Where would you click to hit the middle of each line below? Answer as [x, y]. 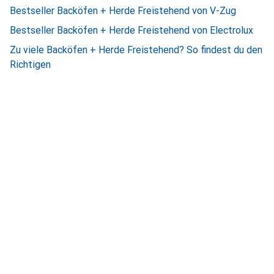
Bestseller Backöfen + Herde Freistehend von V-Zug [123, 11]
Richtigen [30, 65]
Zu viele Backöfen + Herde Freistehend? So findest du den [136, 50]
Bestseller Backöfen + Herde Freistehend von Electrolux [131, 30]
